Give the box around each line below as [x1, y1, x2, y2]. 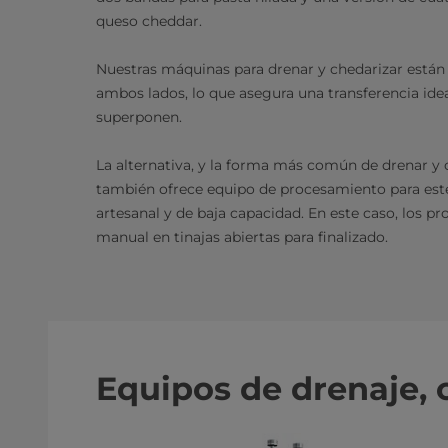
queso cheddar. [96, 12, 202, 30]
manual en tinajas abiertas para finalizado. [96, 228, 388, 246]
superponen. [96, 108, 182, 126]
